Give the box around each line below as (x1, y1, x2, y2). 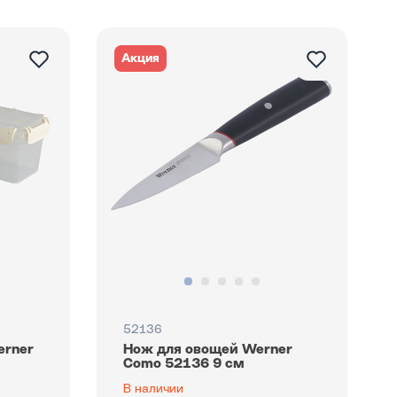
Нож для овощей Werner (122, 343, 292, 357)
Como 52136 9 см (122, 357, 245, 371)
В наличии (122, 383, 183, 395)
